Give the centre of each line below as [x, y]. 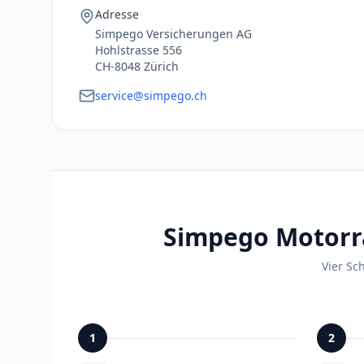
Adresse [117, 15]
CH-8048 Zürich [137, 67]
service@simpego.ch [151, 96]
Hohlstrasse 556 [139, 50]
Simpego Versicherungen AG [173, 34]
